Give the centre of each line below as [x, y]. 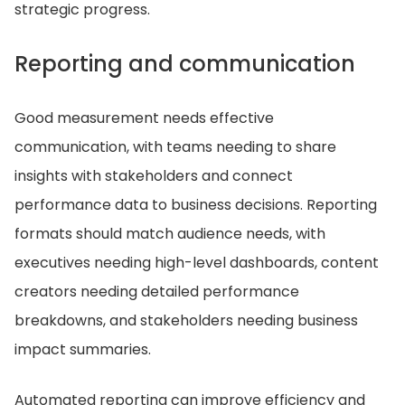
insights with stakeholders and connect [154, 176]
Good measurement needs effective [144, 118]
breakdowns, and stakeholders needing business [186, 320]
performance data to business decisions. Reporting [196, 205]
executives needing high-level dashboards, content [197, 263]
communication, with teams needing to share [175, 147]
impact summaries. [83, 349]
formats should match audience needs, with [170, 234]
